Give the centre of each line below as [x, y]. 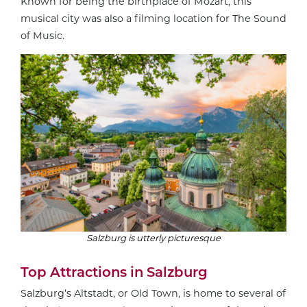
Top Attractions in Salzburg [114, 272]
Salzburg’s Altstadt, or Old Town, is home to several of [153, 293]
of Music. [42, 36]
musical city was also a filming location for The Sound [153, 19]
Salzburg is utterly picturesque [153, 237]
